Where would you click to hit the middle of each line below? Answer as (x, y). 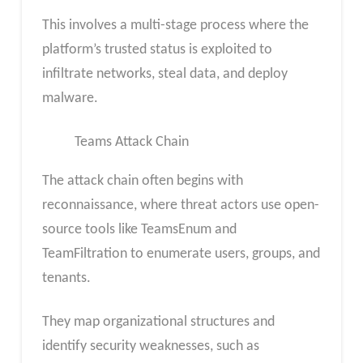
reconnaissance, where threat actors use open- (180, 206)
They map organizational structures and (158, 322)
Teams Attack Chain (131, 143)
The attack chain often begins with (142, 181)
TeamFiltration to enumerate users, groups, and (181, 254)
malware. (70, 99)
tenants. (66, 279)
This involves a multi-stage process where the (175, 26)
